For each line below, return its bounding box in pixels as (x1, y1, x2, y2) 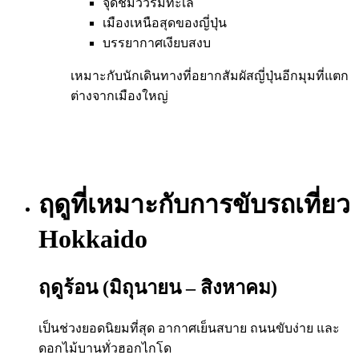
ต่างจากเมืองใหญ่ (71, 88, 168, 103)
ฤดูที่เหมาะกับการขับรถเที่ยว (38, 190, 350, 220)
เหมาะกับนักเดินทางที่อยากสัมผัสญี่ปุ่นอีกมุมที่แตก (71, 68, 349, 83)
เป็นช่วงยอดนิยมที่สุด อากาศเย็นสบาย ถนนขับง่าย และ (38, 321, 340, 336)
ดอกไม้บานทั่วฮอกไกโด (38, 341, 171, 356)
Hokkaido (38, 224, 147, 254)
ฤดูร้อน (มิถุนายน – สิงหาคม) (38, 276, 277, 298)
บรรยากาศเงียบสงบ (103, 35, 211, 50)
